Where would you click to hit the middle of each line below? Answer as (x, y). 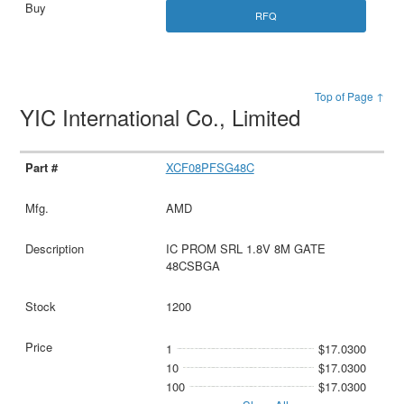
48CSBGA (193, 266)
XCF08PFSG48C (210, 168)
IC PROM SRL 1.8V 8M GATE (245, 249)
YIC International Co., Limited (164, 117)
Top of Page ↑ (349, 96)
